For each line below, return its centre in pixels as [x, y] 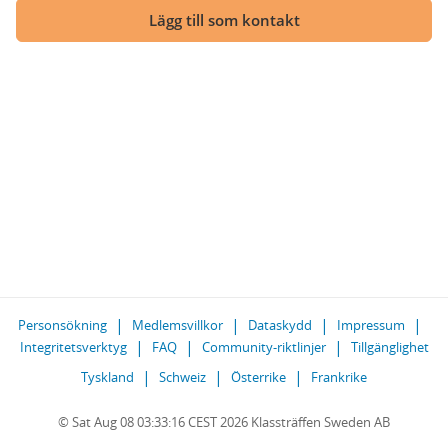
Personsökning [62, 325]
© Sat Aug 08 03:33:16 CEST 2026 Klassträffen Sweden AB [224, 422]
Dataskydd [280, 325]
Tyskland [107, 377]
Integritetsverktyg [73, 347]
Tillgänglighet [389, 347]
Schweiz [182, 377]
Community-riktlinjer [263, 347]
